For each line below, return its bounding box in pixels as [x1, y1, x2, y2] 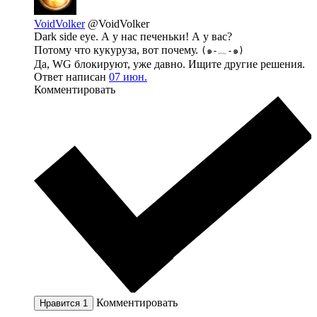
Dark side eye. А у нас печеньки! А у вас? [34, 30, 232, 42]
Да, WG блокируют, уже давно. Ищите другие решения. [34, 57, 305, 70]
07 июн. [109, 70, 147, 83]
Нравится [40, 298, 83, 309]
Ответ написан [34, 70, 109, 83]
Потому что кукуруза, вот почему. [34, 43, 201, 56]
